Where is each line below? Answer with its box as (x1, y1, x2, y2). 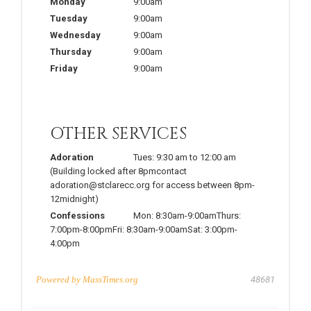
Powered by (36, 274, 83, 285)
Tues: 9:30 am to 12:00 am (133, 151, 236, 162)
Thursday (50, 46, 92, 57)
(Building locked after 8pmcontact (50, 165, 187, 176)
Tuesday (50, 12, 87, 24)
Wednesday (50, 29, 101, 40)
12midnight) (50, 193, 99, 204)
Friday (50, 62, 78, 74)
